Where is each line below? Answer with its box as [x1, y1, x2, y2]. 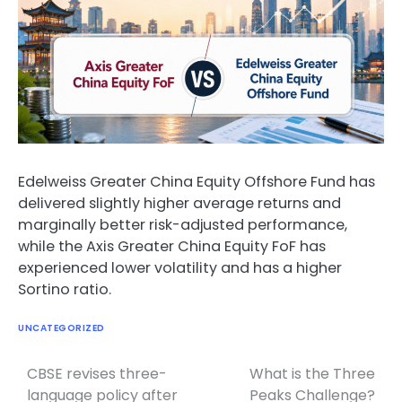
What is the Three [249, 363, 375, 384]
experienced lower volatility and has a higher [18, 258, 342, 279]
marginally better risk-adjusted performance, [18, 214, 347, 236]
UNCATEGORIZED [18, 320, 105, 335]
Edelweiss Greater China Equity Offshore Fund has [18, 171, 375, 193]
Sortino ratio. [18, 279, 111, 301]
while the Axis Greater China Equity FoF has [18, 236, 326, 258]
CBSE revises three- [27, 363, 167, 384]
